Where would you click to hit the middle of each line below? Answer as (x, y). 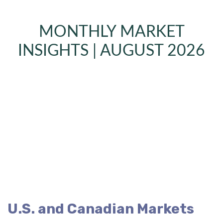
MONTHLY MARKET (111, 32)
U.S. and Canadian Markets (101, 209)
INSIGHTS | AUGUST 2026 (111, 51)
